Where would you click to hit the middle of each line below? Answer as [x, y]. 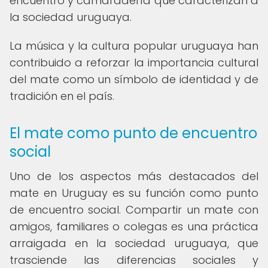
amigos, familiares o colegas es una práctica [134, 226]
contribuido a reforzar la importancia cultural [134, 63]
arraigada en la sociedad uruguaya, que [134, 243]
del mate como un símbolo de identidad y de [134, 79]
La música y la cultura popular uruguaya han [134, 46]
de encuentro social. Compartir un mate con [134, 210]
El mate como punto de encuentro [133, 133]
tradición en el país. [62, 96]
